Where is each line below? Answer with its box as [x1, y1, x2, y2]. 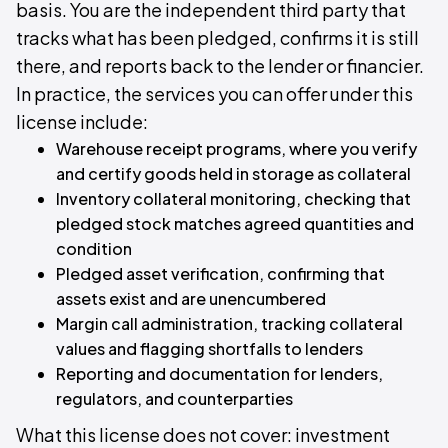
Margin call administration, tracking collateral [56, 313, 403, 334]
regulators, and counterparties [56, 388, 293, 409]
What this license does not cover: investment [16, 423, 390, 446]
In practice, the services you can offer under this [16, 82, 413, 105]
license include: [16, 110, 148, 133]
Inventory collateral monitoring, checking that [56, 188, 411, 209]
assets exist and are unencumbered [56, 288, 326, 309]
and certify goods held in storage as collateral [56, 163, 411, 184]
